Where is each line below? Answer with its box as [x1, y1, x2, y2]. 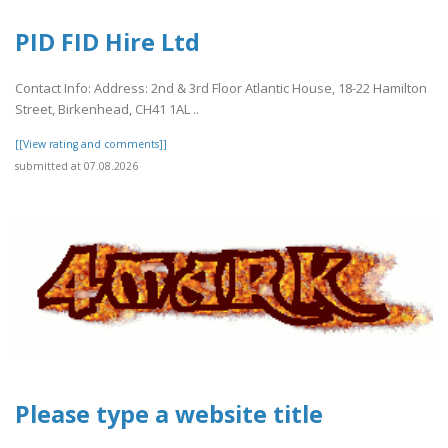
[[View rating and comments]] [15, 137, 167, 152]
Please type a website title [15, 397, 323, 430]
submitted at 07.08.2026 [15, 159, 138, 174]
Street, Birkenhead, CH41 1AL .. [15, 100, 199, 119]
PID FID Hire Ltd [15, 25, 200, 58]
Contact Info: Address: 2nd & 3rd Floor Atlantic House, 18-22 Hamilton [15, 79, 427, 98]
